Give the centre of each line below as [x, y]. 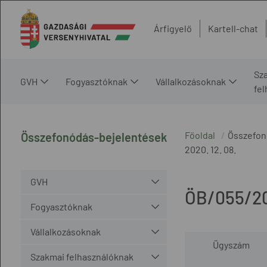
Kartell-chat [233, 29]
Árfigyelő [173, 29]
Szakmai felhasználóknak [82, 256]
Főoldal [200, 135]
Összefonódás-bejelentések [94, 137]
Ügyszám [231, 244]
